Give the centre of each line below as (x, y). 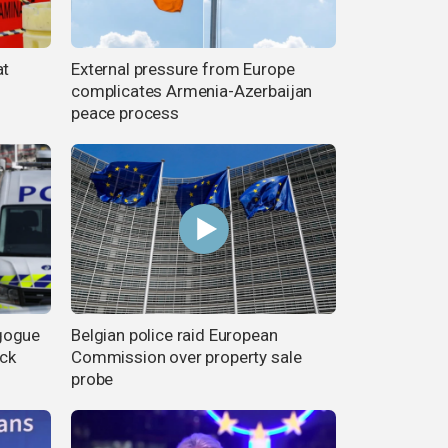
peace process (125, 113)
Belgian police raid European (174, 334)
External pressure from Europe (183, 69)
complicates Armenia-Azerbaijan (192, 91)
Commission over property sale (186, 356)
